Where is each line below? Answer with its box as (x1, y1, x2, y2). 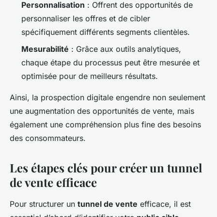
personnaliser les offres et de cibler (21, 14, 150, 24)
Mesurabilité (21, 44, 69, 54)
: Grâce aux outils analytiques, (69, 44, 181, 54)
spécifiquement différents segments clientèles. (21, 27, 190, 37)
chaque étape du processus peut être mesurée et (21, 57, 200, 67)
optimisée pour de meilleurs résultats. (21, 71, 158, 81)
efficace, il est (138, 199, 191, 209)
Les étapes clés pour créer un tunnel (10, 159, 202, 175)
